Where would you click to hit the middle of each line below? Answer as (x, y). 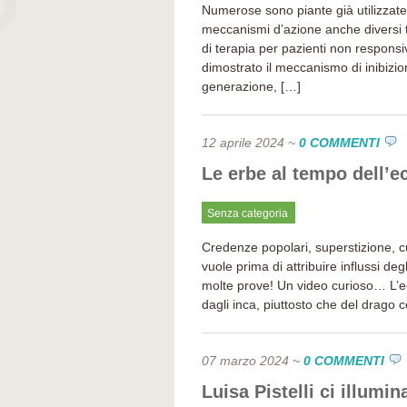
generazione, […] (251, 86)
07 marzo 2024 (245, 361)
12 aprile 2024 (243, 143)
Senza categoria (248, 213)
